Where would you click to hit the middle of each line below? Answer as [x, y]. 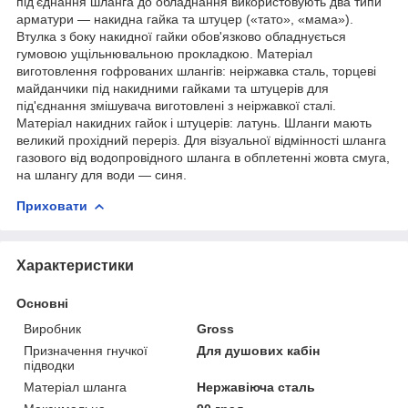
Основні [42, 303]
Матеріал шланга [75, 387]
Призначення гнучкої [86, 350]
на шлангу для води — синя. [102, 174]
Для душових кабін [259, 350]
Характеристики [75, 265]
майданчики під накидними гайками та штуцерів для [173, 88]
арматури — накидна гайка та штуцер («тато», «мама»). [185, 19]
